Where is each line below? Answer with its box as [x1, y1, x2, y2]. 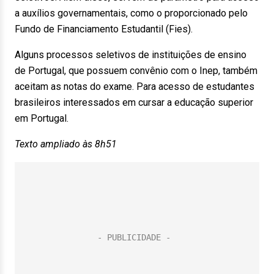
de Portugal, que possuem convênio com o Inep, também [15, 65, 257, 76]
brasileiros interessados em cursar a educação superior [15, 97, 253, 108]
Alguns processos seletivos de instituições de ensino [15, 49, 246, 61]
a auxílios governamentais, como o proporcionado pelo [15, 7, 248, 19]
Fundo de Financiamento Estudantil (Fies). [15, 23, 193, 35]
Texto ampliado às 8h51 [15, 138, 117, 150]
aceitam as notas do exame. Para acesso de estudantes [15, 81, 254, 92]
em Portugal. [15, 113, 68, 124]
